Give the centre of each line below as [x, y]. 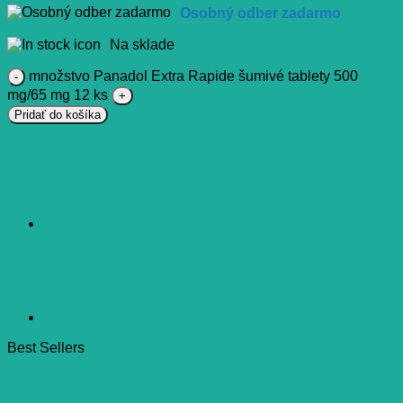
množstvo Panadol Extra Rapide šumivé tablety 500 [193, 76]
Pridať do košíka [58, 114]
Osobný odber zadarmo [260, 13]
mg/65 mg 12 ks [58, 94]
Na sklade [142, 44]
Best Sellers [46, 347]
